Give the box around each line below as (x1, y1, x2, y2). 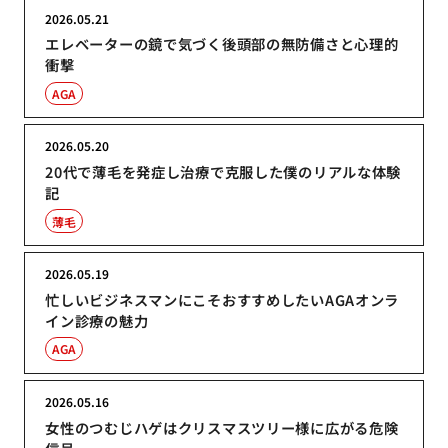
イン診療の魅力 (45, 309, 149, 331)
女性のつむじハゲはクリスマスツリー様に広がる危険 (45, 416, 399, 438)
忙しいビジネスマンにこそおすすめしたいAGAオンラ (45, 288, 400, 310)
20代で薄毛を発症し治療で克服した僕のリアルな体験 (45, 161, 402, 183)
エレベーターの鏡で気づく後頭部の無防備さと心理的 (45, 33, 399, 55)
